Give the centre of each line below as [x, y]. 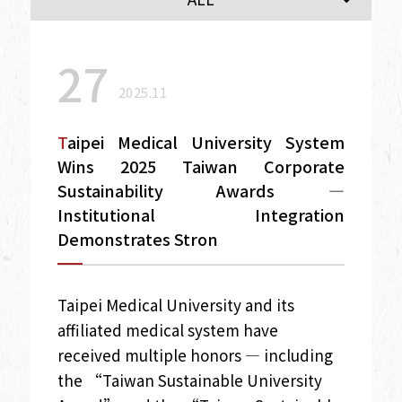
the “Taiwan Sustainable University [189, 380]
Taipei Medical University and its [175, 304]
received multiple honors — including [195, 354]
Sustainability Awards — [201, 190]
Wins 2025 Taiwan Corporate [201, 166]
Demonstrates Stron [137, 238]
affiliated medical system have [167, 329]
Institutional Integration [201, 214]
